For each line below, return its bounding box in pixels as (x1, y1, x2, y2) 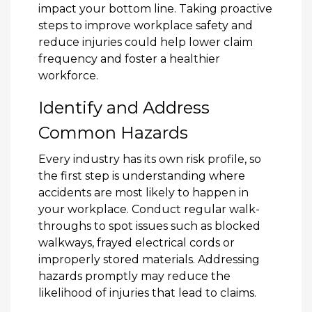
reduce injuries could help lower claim (38, 35, 253, 49)
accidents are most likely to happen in (38, 185, 249, 199)
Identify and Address (38, 97, 210, 118)
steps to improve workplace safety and (38, 18, 253, 32)
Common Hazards (38, 122, 188, 143)
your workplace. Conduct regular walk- (38, 202, 260, 216)
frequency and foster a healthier (38, 52, 220, 65)
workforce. (38, 68, 98, 82)
